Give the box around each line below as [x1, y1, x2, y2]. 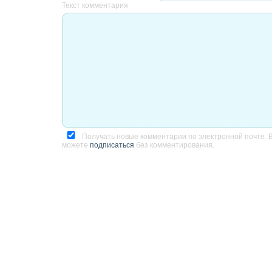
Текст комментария [62, 1, 128, 10]
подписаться [90, 141, 134, 149]
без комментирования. [134, 141, 214, 149]
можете [62, 141, 90, 149]
